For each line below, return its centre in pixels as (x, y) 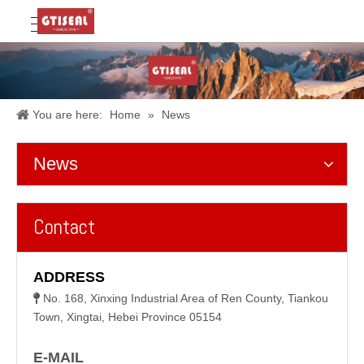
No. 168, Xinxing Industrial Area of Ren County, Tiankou (186, 298)
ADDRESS (69, 277)
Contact (64, 227)
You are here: (67, 115)
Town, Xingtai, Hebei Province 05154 (128, 317)
